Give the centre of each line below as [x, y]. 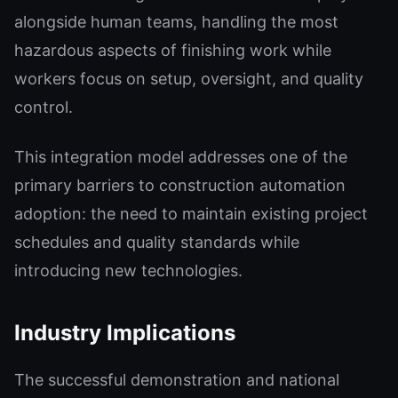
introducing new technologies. [128, 271]
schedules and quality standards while [157, 242]
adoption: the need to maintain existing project [191, 214]
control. [44, 107]
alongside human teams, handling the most [176, 22]
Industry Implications [125, 333]
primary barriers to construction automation [180, 185]
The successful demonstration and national [177, 380]
